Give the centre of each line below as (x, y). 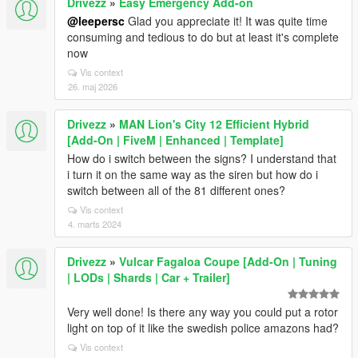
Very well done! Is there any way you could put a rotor (203, 312)
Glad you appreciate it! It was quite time (226, 21)
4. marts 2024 (95, 224)
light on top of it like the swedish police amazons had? (203, 328)
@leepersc (96, 21)
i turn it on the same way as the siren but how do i (193, 174)
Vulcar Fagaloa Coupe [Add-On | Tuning (228, 261)
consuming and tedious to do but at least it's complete (203, 37)
